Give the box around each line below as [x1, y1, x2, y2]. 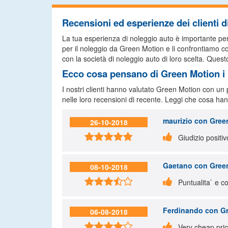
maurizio [163, 116, 193, 126]
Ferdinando [163, 205, 204, 215]
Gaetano [163, 160, 193, 170]
